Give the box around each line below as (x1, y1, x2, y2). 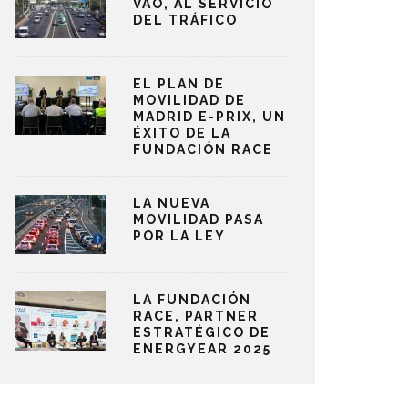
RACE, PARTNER (133, 309, 259, 323)
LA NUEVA (133, 196, 210, 210)
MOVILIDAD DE (133, 93, 246, 107)
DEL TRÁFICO (133, 13, 238, 27)
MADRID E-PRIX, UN (133, 109, 286, 124)
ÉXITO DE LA (133, 126, 231, 140)
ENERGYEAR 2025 (133, 342, 271, 356)
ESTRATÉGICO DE (133, 325, 270, 340)
